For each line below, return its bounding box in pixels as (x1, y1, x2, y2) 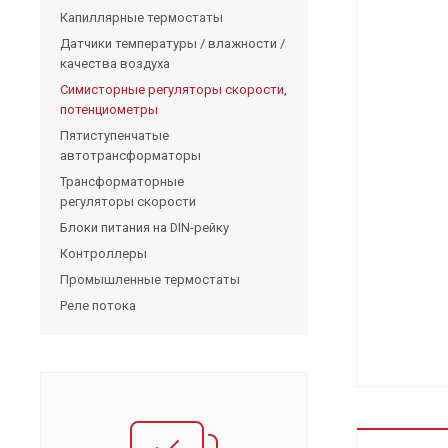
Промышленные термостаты (60, 271, 240, 287)
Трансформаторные (60, 173, 184, 189)
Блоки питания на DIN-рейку (60, 219, 229, 235)
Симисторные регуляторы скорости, (60, 81, 287, 97)
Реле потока (60, 297, 136, 313)
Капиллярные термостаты (60, 9, 223, 25)
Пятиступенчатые (60, 127, 169, 143)
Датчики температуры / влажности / (60, 35, 285, 51)
